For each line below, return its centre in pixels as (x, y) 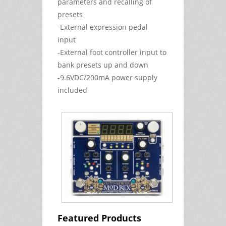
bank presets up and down (104, 65)
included (72, 90)
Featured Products (99, 218)
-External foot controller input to (112, 52)
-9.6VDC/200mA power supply (107, 77)
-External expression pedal (103, 27)
